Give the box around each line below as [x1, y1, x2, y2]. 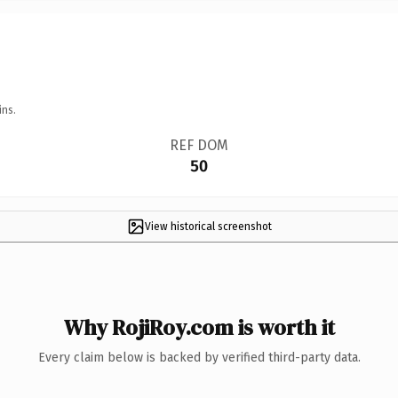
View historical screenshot [144, 219, 272, 233]
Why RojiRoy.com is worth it [63, 312, 335, 342]
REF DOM [169, 136, 228, 154]
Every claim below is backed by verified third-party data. [37, 349, 361, 365]
